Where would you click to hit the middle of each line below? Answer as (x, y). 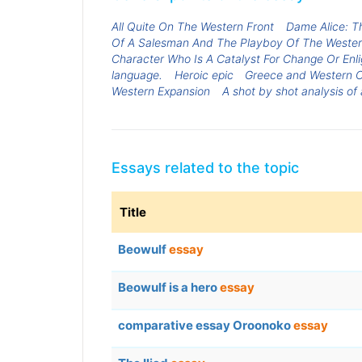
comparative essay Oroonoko (206, 326)
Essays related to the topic (205, 168)
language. (137, 74)
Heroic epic (204, 74)
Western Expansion (161, 90)
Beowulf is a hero (169, 288)
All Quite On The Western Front (193, 26)
